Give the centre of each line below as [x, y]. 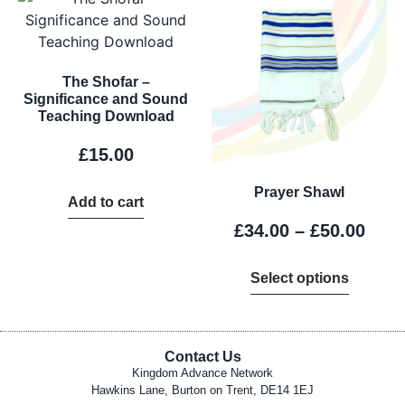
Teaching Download [106, 116]
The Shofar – [106, 81]
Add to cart [106, 202]
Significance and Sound [106, 99]
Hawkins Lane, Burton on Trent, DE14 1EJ [202, 391]
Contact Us [202, 357]
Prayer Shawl [299, 192]
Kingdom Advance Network [202, 373]
